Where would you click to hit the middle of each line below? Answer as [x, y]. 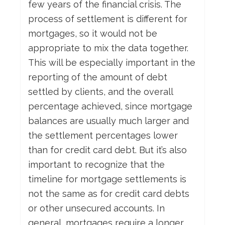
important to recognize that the [96, 165]
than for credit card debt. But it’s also [107, 150]
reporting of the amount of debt [98, 77]
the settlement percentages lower [103, 136]
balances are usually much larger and [108, 121]
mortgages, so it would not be [93, 34]
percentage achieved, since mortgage [110, 106]
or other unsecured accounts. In [96, 208]
